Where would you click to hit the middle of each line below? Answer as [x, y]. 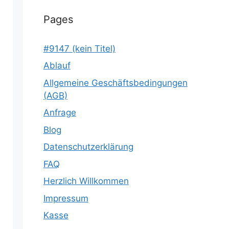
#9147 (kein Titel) [79, 48]
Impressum [66, 198]
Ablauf [57, 65]
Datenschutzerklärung [88, 147]
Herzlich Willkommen [86, 181]
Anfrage [60, 112]
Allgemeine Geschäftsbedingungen [115, 83]
